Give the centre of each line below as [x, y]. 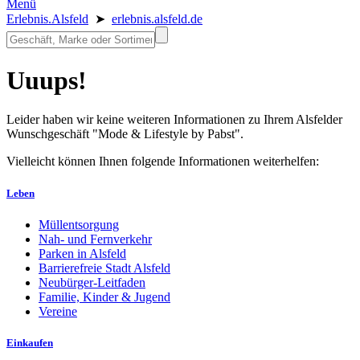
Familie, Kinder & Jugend [104, 297]
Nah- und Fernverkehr [95, 239]
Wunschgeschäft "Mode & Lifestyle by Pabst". [125, 134]
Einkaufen [30, 342]
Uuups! [47, 80]
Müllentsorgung [79, 224]
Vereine [58, 311]
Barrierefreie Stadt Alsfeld [104, 268]
